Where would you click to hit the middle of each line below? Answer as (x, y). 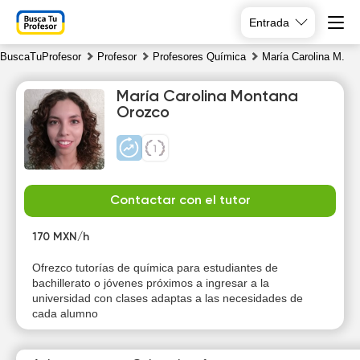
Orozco (143, 113)
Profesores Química (199, 57)
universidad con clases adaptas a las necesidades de (168, 298)
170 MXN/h (61, 237)
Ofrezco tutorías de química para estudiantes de (155, 268)
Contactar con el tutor (180, 200)
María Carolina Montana (207, 97)
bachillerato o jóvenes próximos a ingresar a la (151, 283)
